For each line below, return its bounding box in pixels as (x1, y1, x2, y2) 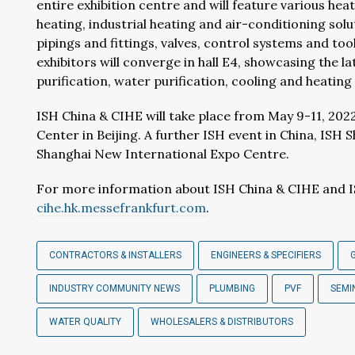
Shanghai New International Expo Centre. (36, 146, 289, 162)
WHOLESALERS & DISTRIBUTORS (151, 316, 293, 327)
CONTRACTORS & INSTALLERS (49, 250, 181, 261)
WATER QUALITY (49, 316, 121, 327)
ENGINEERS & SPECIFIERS (211, 250, 321, 261)
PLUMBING (209, 283, 255, 294)
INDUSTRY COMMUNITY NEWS (49, 283, 180, 294)
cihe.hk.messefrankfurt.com (36, 200, 206, 216)
